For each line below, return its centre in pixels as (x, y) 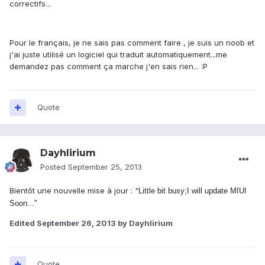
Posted (54, 167)
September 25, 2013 (105, 167)
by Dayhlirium (144, 223)
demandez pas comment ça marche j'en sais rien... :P (109, 67)
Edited (23, 223)
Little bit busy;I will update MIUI (193, 191)
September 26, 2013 (76, 223)
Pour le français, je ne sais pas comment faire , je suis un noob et (132, 43)
